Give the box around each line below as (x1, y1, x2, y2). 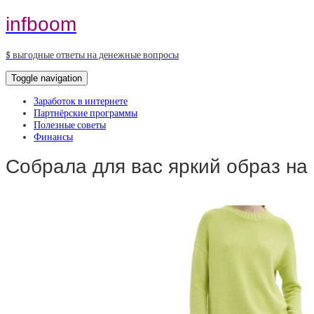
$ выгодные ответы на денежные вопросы (6, 48, 179, 61)
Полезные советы (34, 118, 106, 131)
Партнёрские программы (34, 107, 137, 119)
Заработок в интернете (34, 95, 128, 107)
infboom (6, 13, 76, 35)
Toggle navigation (11, 72, 82, 83)
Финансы (34, 130, 73, 143)
